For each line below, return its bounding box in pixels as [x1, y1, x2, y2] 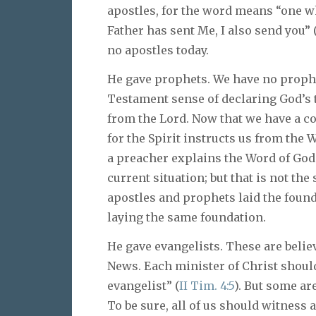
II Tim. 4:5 [179, 278, 234, 293]
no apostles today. [107, 43, 209, 58]
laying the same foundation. [107, 209, 266, 224]
